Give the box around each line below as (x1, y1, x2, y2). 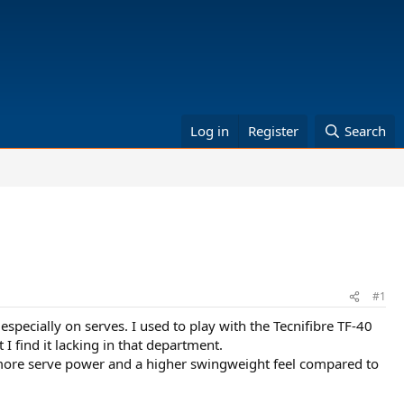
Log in (190, 122, 230, 140)
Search (344, 122, 386, 140)
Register (248, 122, 299, 140)
